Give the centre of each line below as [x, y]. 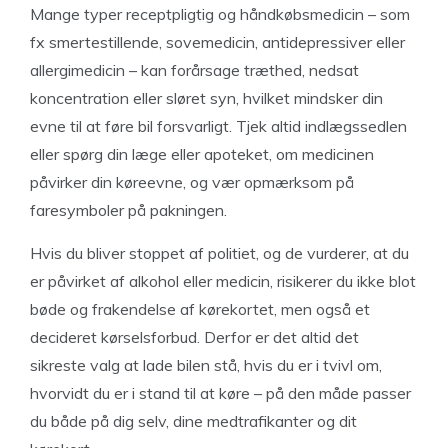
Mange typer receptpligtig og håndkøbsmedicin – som [220, 14]
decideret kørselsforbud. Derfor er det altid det [194, 337]
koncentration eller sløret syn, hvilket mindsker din [206, 98]
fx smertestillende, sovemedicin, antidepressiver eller [217, 42]
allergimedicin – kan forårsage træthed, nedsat [194, 70]
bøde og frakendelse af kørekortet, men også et [200, 309]
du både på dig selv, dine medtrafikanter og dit [193, 421]
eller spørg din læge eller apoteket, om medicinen [202, 154]
